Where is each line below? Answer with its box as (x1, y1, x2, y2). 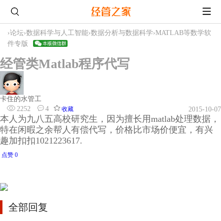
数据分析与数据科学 (91, 29, 153, 37)
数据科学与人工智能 (26, 29, 88, 37)
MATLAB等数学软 (155, 29, 211, 37)
